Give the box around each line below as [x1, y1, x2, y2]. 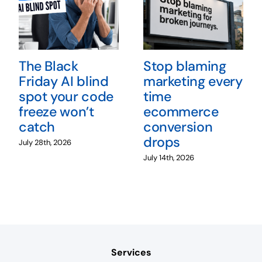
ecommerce [143, 103, 219, 121]
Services [111, 246, 151, 258]
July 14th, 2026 [143, 152, 194, 163]
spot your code [18, 88, 113, 106]
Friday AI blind [18, 73, 109, 91]
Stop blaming [143, 57, 226, 75]
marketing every [143, 73, 243, 91]
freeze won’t [18, 103, 94, 121]
